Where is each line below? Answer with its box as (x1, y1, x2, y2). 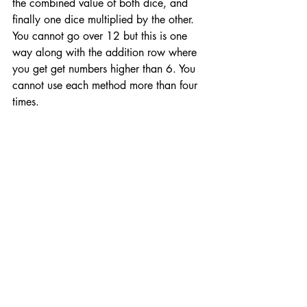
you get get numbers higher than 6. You (12, 62, 199, 77)
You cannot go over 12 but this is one (12, 29, 191, 44)
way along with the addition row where (12, 45, 200, 60)
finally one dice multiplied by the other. (12, 12, 197, 27)
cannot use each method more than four (12, 78, 201, 93)
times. (12, 95, 42, 110)
